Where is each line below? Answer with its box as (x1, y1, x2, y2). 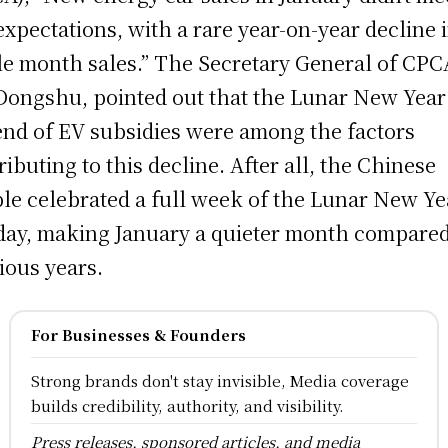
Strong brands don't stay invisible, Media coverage (30, 370, 409, 392)
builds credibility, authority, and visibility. (30, 395, 344, 417)
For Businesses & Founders (30, 324, 246, 346)
